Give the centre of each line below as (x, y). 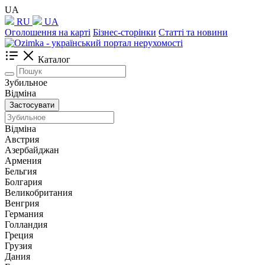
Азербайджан (32, 150)
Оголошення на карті (48, 32)
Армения (23, 161)
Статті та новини (193, 32)
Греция (19, 235)
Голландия (26, 224)
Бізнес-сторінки (125, 32)
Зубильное (26, 83)
